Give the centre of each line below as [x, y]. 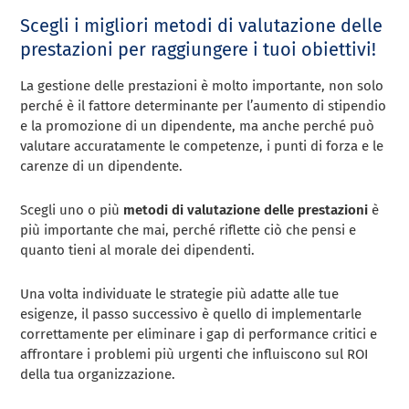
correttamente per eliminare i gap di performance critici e [199, 334]
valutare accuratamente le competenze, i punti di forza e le [202, 146]
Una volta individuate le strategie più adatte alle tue [180, 294]
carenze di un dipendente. [102, 166]
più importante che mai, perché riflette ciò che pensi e [189, 230]
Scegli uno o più [72, 210]
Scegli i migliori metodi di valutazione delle [202, 25]
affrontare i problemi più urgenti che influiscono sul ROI [194, 354]
